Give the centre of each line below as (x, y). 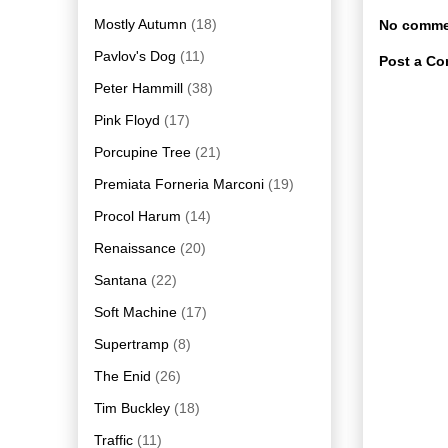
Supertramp (131, 343)
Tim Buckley (132, 407)
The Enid (122, 375)
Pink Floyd (127, 119)
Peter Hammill (138, 87)
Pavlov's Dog (135, 55)
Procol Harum (137, 215)
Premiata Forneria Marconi (179, 183)
